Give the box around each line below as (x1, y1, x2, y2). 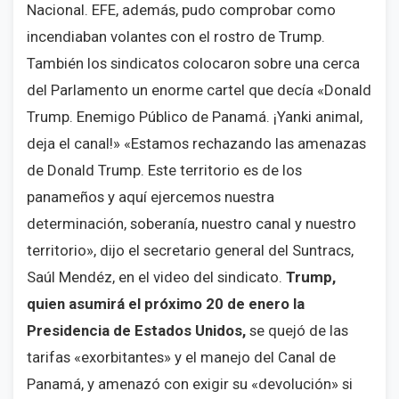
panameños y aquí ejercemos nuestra (27, 188, 274, 206)
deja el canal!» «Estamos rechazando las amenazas (27, 134, 366, 152)
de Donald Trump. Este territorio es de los (27, 161, 302, 179)
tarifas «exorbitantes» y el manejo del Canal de (27, 348, 336, 366)
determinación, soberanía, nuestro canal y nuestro (27, 215, 356, 232)
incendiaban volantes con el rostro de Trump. (27, 28, 325, 45)
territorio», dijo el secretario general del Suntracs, (27, 241, 354, 259)
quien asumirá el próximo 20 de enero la (27, 295, 305, 313)
